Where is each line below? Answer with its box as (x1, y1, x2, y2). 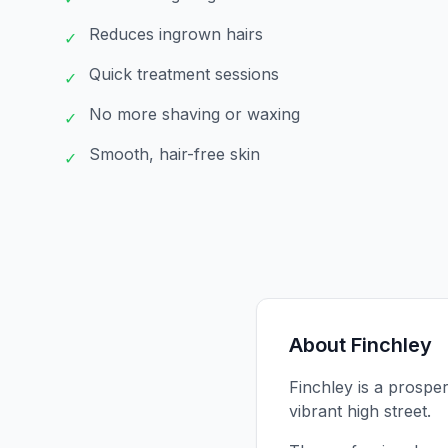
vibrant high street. (289, 401, 431, 421)
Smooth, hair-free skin (89, 144, 260, 164)
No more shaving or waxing (89, 104, 300, 124)
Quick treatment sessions (89, 64, 279, 84)
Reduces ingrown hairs (89, 24, 263, 44)
